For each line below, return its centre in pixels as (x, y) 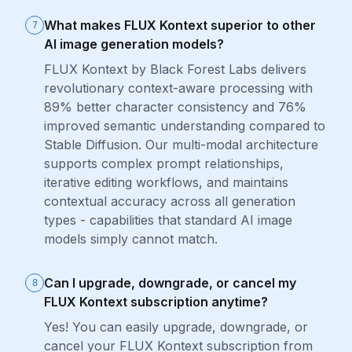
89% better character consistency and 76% (175, 107)
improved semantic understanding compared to (185, 126)
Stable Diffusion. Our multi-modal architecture (181, 145)
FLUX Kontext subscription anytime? (156, 302)
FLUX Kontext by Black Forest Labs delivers (175, 69)
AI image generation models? (134, 44)
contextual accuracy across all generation (170, 201)
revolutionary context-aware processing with (178, 88)
